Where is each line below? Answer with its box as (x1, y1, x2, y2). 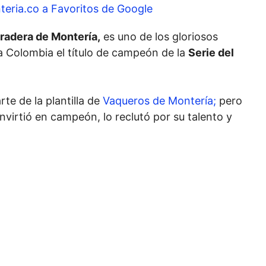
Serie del (188, 46, 234, 59)
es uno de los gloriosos (100, 30, 218, 43)
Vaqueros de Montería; (103, 94, 216, 107)
